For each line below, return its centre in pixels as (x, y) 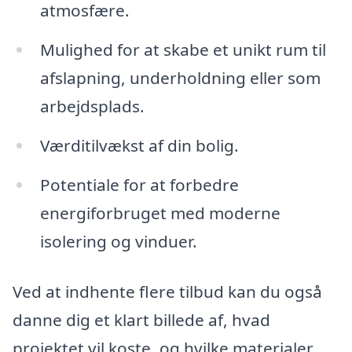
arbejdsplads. (92, 106)
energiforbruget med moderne (160, 213)
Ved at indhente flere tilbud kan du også (167, 291)
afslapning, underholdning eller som (180, 78)
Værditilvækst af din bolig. (139, 146)
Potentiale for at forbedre (139, 185)
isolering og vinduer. (118, 241)
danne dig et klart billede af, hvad (141, 319)
